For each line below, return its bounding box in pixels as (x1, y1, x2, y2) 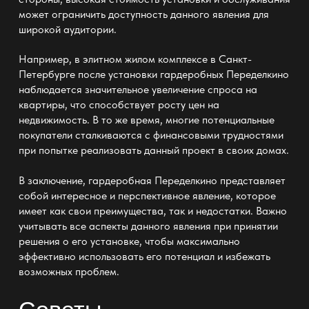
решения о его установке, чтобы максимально (18, 234, 240, 248)
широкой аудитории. (18, 22, 117, 36)
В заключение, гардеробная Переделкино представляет (18, 173, 286, 187)
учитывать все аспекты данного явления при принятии (18, 219, 278, 232)
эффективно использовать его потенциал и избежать (18, 249, 270, 263)
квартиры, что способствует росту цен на (18, 98, 219, 112)
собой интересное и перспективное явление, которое (18, 188, 276, 202)
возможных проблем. (18, 264, 119, 278)
